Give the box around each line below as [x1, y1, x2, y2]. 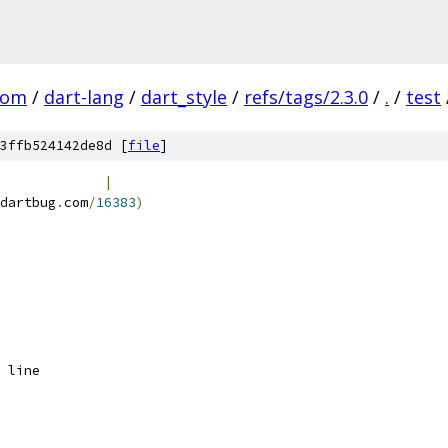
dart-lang [44, 85, 124, 109]
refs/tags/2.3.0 [244, 85, 368, 109]
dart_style [141, 85, 227, 109]
